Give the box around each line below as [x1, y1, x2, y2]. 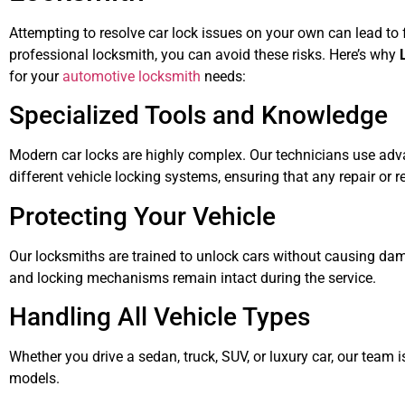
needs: [201, 67, 246, 85]
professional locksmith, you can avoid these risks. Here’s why [9, 45, 400, 63]
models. [9, 369, 60, 387]
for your [9, 67, 62, 85]
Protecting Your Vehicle [9, 201, 276, 231]
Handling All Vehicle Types [9, 301, 310, 332]
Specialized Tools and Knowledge [9, 100, 388, 131]
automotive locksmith [62, 67, 201, 85]
